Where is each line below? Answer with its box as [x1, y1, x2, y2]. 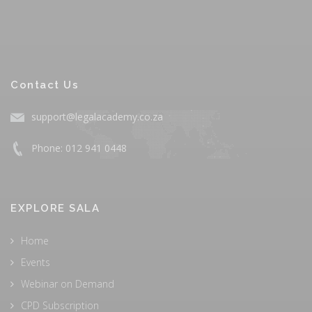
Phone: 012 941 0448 [31, 141, 127, 155]
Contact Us [10, 79, 79, 91]
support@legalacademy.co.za [31, 110, 163, 123]
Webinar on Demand [21, 277, 114, 290]
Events [21, 256, 50, 269]
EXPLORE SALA [10, 202, 100, 214]
